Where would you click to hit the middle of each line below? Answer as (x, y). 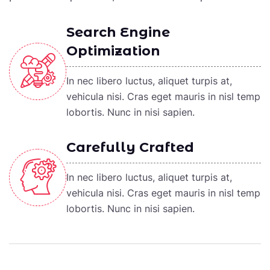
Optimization (113, 51)
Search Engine (118, 32)
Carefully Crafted (130, 147)
